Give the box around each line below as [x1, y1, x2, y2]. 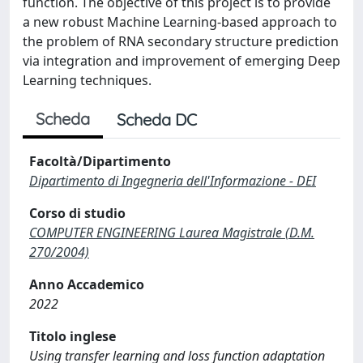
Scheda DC [117, 109, 197, 130]
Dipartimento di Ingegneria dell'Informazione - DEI [29, 172, 316, 190]
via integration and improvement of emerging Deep [23, 52, 340, 70]
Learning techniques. [23, 71, 152, 89]
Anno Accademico [29, 275, 144, 293]
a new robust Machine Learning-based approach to [23, 13, 337, 31]
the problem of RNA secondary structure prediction [23, 32, 339, 50]
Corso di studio [29, 204, 126, 222]
